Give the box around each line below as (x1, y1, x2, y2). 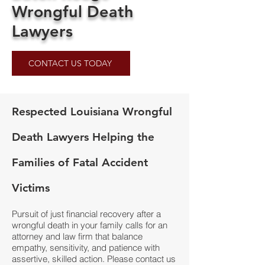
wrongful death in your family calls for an (12, 219, 167, 231)
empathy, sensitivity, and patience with (12, 242, 160, 253)
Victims (12, 181, 50, 195)
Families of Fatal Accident (12, 156, 148, 169)
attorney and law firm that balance (12, 231, 143, 242)
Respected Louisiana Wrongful (12, 105, 172, 118)
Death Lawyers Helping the (12, 130, 154, 144)
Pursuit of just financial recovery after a (12, 208, 161, 219)
